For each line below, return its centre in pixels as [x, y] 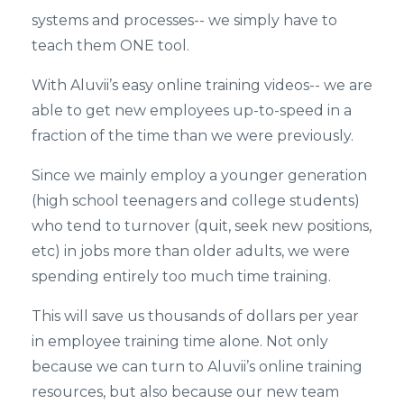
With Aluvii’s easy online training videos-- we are [202, 85]
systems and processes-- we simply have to [184, 20]
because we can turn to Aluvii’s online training [197, 366]
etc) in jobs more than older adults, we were [191, 251]
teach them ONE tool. [110, 45]
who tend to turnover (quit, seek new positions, [202, 225]
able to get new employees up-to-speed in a [192, 110]
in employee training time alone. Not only [180, 341]
